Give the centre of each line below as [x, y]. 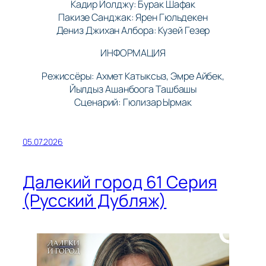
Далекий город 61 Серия [120, 182]
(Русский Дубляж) [95, 201]
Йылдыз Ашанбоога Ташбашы [133, 89]
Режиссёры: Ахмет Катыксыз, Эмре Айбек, [133, 76]
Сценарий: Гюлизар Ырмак [133, 102]
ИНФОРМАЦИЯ [133, 53]
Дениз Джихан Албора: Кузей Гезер [133, 31]
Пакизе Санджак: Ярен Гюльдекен [133, 18]
